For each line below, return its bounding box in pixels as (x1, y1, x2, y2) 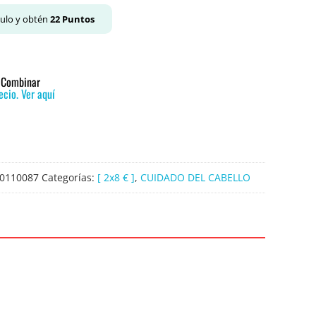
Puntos (60, 13, 95, 25)
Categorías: (42, 171, 97, 184)
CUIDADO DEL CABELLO (140, 171, 250, 184)
